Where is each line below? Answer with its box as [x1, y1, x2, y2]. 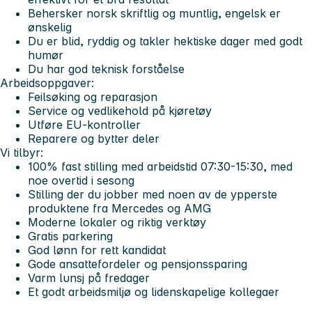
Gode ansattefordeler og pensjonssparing [28, 256, 247, 271]
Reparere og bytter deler [28, 131, 159, 146]
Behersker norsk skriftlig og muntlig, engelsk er [28, 6, 281, 20]
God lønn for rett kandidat [28, 242, 166, 257]
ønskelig [28, 19, 72, 34]
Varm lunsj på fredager [28, 270, 150, 285]
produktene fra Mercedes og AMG [28, 201, 211, 215]
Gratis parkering [28, 228, 113, 243]
